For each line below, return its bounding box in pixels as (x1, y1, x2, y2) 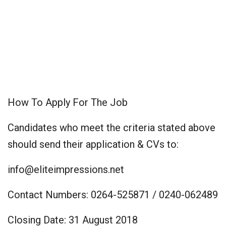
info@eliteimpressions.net (8, 163, 124, 176)
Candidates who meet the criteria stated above (8, 122, 215, 134)
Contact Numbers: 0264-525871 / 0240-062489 (8, 189, 218, 201)
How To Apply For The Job (8, 96, 128, 108)
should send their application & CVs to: (8, 138, 179, 150)
